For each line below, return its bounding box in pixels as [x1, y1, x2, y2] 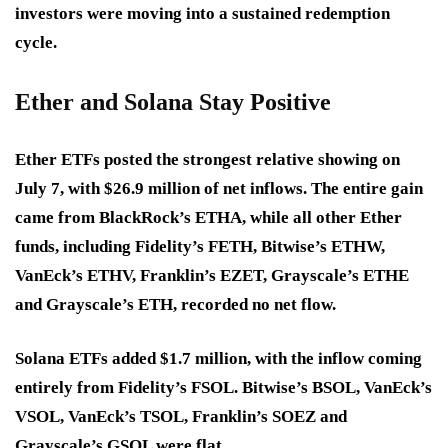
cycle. [15, 32, 57, 52]
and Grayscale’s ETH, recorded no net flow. [15, 294, 336, 314]
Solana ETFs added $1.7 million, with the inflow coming [15, 348, 422, 368]
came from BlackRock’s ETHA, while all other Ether [15, 207, 402, 227]
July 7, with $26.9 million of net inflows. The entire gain [15, 178, 423, 198]
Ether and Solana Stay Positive [15, 88, 331, 115]
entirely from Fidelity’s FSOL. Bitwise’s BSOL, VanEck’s [15, 377, 432, 397]
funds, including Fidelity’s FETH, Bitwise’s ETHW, [15, 236, 385, 256]
